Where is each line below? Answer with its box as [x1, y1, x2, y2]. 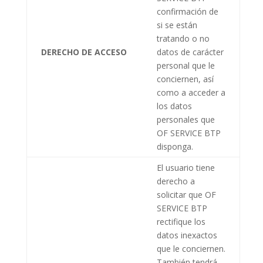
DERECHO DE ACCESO [41, 46, 127, 58]
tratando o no [156, 32, 210, 44]
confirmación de [156, 5, 218, 17]
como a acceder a [156, 86, 225, 98]
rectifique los [156, 215, 205, 227]
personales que [156, 113, 215, 125]
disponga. [156, 140, 193, 152]
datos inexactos [156, 229, 217, 241]
